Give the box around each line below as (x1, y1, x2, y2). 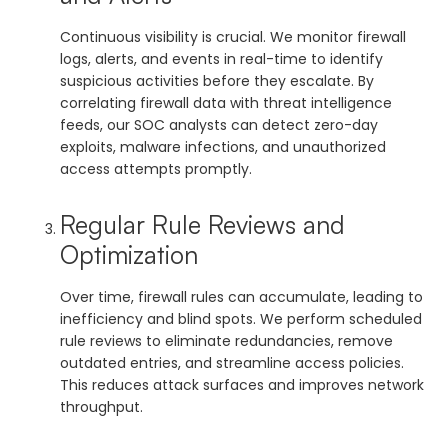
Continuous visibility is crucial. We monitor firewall (60, 26, 406, 47)
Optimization (60, 238, 198, 270)
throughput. (60, 396, 143, 417)
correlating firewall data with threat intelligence (60, 92, 392, 113)
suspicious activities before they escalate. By (60, 70, 374, 91)
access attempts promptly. (60, 158, 252, 179)
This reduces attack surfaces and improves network (60, 374, 424, 395)
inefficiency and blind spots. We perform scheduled (60, 308, 422, 329)
